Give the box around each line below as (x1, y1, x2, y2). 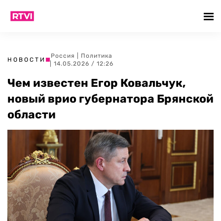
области (7, 108, 56, 121)
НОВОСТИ (7, 56, 46, 63)
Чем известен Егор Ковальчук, (7, 76, 185, 90)
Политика (81, 52, 112, 59)
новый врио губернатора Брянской (7, 92, 214, 106)
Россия (51, 52, 75, 59)
